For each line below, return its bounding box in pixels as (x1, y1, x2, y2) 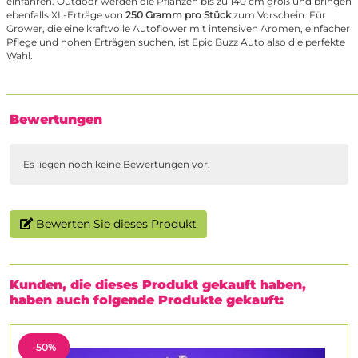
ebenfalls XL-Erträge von (6, 9, 123, 22)
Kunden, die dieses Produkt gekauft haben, (10, 277, 306, 293)
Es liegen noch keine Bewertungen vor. (23, 158, 210, 171)
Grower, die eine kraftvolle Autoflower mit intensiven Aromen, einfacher (6, 22, 350, 35)
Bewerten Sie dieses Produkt (33, 217, 197, 232)
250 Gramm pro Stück (123, 9, 231, 22)
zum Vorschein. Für (231, 9, 326, 22)
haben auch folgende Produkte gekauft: (10, 292, 284, 308)
